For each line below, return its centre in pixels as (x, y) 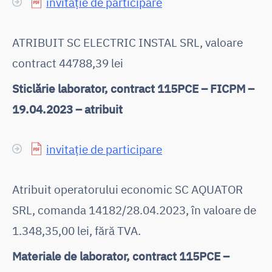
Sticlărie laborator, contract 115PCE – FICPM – (133, 88)
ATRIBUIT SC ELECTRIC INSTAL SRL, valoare (127, 42)
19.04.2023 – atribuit (67, 109)
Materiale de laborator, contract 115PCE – (121, 256)
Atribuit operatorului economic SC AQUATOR (127, 189)
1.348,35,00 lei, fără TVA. (76, 230)
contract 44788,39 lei (68, 63)
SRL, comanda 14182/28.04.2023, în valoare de (134, 209)
